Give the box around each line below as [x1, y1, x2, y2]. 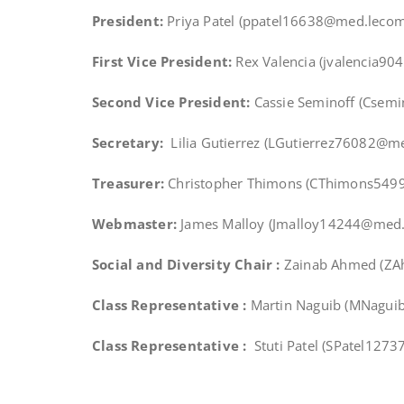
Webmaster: [92, 215, 177, 233]
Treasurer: [92, 174, 164, 192]
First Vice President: [92, 52, 233, 70]
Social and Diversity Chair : [92, 255, 280, 273]
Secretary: [92, 133, 163, 151]
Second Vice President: [92, 93, 254, 111]
